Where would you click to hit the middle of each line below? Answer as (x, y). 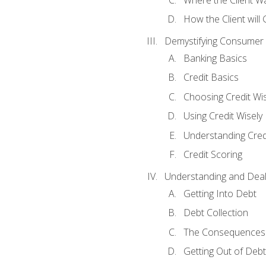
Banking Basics (215, 58)
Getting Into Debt (220, 193)
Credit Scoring (213, 155)
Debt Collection (216, 213)
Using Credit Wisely (223, 116)
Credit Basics (211, 77)
